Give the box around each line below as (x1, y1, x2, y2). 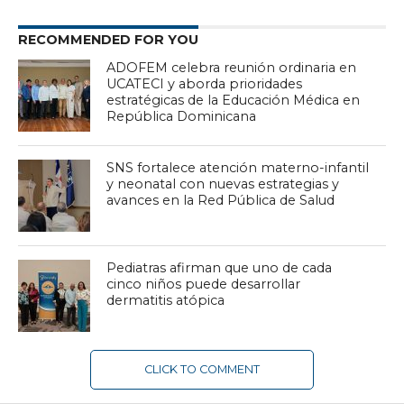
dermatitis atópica (106, 292, 225, 309)
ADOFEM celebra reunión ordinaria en (106, 60, 357, 77)
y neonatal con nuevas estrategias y (106, 176, 340, 193)
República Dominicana (106, 108, 257, 125)
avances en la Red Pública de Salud (106, 192, 335, 209)
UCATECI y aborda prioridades (106, 76, 303, 93)
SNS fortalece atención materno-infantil (106, 160, 370, 177)
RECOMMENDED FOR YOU (17, 32, 198, 49)
